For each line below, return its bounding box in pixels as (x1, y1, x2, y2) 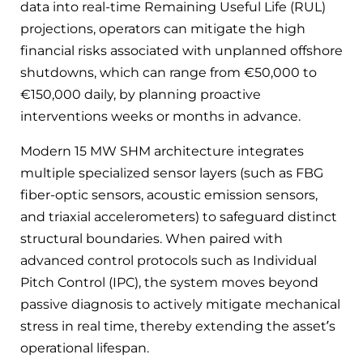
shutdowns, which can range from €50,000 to (20, 64, 317, 80)
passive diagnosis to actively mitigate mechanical (20, 296, 340, 312)
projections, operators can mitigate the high (20, 20, 305, 36)
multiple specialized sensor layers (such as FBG (20, 164, 323, 181)
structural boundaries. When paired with (20, 230, 283, 246)
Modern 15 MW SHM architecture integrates (20, 143, 304, 159)
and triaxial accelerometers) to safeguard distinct (20, 208, 337, 224)
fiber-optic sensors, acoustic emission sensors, (20, 186, 318, 203)
